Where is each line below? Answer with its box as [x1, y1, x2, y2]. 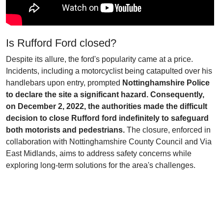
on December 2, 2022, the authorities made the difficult [6, 102, 207, 110]
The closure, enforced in [125, 126, 211, 134]
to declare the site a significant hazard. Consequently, [6, 90, 204, 99]
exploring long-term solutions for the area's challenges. [6, 161, 195, 169]
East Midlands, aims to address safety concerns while [6, 149, 192, 158]
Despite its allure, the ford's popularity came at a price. [6, 55, 193, 63]
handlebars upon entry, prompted [6, 79, 122, 87]
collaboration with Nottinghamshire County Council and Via [6, 137, 212, 146]
